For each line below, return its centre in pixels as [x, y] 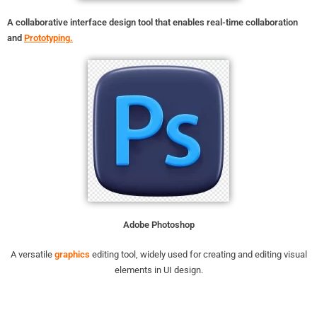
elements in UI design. [158, 270]
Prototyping [47, 38]
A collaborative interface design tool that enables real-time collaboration [152, 23]
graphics [72, 255]
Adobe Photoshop [158, 225]
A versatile [32, 255]
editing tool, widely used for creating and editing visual [198, 255]
